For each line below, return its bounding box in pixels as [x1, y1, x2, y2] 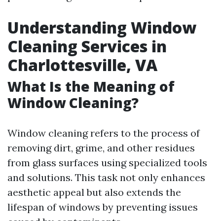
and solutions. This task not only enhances [7, 171, 205, 184]
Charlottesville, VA [7, 54, 157, 75]
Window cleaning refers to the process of [7, 127, 200, 139]
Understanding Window [7, 17, 196, 38]
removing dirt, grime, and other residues [7, 142, 195, 154]
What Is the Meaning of [7, 77, 175, 96]
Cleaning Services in [7, 36, 167, 57]
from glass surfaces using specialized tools [7, 156, 207, 169]
